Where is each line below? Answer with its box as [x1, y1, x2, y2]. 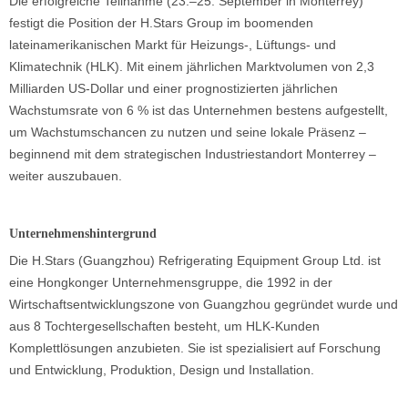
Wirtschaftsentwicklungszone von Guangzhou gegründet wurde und [9, 297, 398, 312]
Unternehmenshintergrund [9, 227, 157, 241]
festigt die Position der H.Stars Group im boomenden [9, 15, 313, 31]
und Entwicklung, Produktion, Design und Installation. [9, 362, 314, 378]
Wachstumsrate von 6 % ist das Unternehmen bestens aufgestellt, [9, 103, 388, 118]
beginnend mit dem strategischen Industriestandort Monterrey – [9, 147, 376, 162]
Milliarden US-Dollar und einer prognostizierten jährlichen [9, 81, 338, 97]
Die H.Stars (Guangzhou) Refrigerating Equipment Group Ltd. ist [9, 253, 381, 269]
